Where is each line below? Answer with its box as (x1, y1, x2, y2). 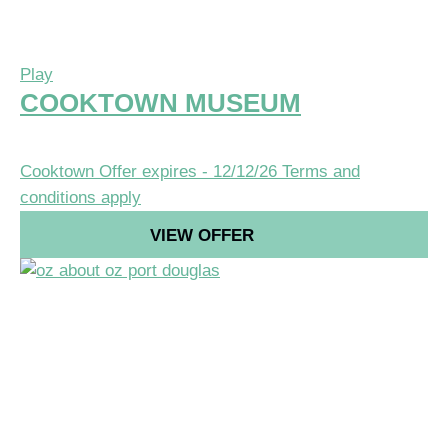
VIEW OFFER (149, 225, 254, 245)
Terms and (282, 161, 360, 181)
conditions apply (20, 187, 141, 207)
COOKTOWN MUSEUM (20, 87, 301, 118)
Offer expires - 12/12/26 (99, 161, 277, 181)
